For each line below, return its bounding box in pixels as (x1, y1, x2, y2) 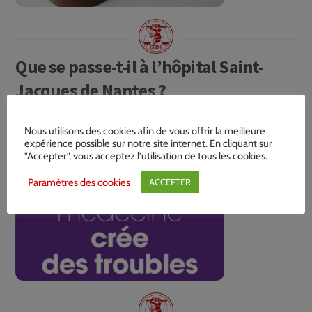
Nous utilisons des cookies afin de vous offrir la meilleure (24, 125, 265, 137)
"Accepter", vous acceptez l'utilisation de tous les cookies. (24, 150, 267, 162)
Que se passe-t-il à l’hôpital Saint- (15, 55, 264, 79)
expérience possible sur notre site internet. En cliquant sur (24, 137, 272, 150)
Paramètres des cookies (28, 175, 130, 189)
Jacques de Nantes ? (15, 79, 166, 102)
